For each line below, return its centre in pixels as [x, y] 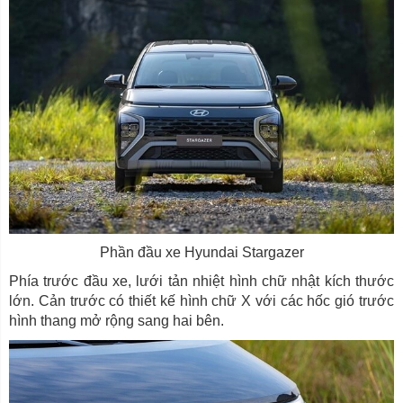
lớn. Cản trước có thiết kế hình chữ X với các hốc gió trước [201, 300]
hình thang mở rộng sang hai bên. [116, 320]
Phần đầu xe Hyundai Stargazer [201, 252]
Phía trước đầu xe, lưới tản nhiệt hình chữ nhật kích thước [201, 281]
